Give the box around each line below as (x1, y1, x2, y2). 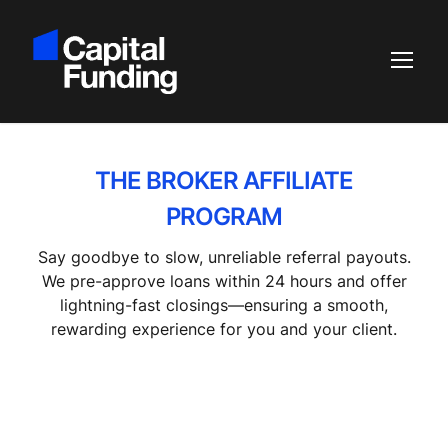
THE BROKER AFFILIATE (95, 165, 353, 195)
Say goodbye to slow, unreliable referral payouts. (37, 246, 411, 267)
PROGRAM (166, 201, 282, 231)
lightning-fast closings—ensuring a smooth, (60, 294, 388, 315)
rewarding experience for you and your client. (51, 318, 397, 339)
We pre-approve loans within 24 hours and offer (41, 270, 407, 291)
